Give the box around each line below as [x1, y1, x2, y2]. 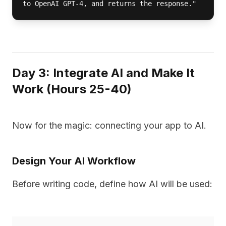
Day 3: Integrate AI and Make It [12, 66, 195, 80]
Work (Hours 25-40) [12, 82, 132, 96]
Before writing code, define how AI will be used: [12, 179, 212, 189]
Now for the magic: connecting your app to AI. [12, 120, 206, 131]
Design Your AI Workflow [12, 155, 136, 167]
